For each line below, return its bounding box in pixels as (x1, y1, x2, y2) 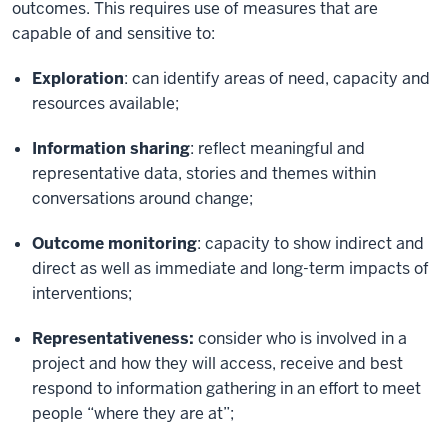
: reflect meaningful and (190, 138, 365, 159)
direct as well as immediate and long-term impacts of (32, 258, 429, 279)
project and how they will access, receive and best (32, 353, 403, 374)
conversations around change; (32, 188, 253, 209)
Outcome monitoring (32, 233, 197, 254)
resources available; (32, 93, 179, 114)
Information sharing (32, 138, 190, 159)
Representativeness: (32, 328, 198, 349)
